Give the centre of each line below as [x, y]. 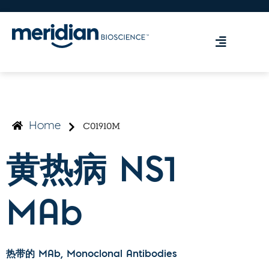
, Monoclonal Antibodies [119, 255]
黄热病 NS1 [91, 173]
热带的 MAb [33, 255]
